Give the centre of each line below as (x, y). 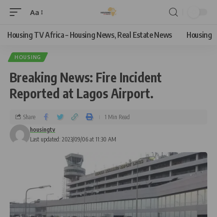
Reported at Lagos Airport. (82, 93)
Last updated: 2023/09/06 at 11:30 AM (73, 139)
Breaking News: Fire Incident (86, 77)
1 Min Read (117, 117)
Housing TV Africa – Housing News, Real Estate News (90, 35)
